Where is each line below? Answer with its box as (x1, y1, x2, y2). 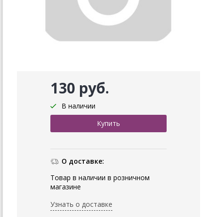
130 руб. (50, 78, 109, 98)
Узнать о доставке (50, 200, 112, 209)
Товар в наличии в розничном (50, 173, 150, 183)
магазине (50, 182, 81, 192)
